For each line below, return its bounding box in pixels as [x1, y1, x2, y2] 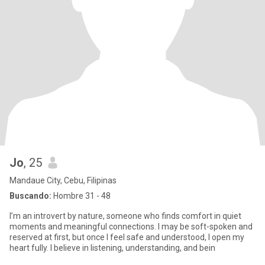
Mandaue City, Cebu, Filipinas [9, 176, 117, 185]
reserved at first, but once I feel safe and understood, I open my [9, 232, 244, 242]
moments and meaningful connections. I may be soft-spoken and [9, 222, 253, 231]
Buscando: [9, 191, 51, 201]
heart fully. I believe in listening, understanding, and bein [9, 243, 215, 253]
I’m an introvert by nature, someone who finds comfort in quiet [9, 211, 241, 221]
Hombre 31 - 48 [51, 191, 111, 201]
